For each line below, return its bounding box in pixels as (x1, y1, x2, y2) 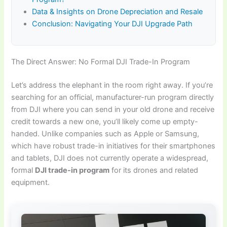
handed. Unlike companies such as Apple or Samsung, (11, 129, 200, 139)
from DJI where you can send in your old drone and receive (11, 105, 215, 115)
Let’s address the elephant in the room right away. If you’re (11, 81, 213, 90)
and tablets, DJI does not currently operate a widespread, (11, 154, 209, 163)
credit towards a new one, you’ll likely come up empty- (11, 117, 199, 127)
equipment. (11, 178, 50, 187)
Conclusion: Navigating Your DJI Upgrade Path (32, 19, 193, 29)
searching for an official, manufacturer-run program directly (11, 93, 214, 102)
